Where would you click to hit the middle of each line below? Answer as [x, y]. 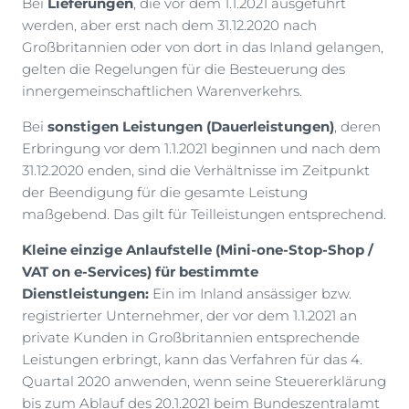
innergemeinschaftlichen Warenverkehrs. [162, 91]
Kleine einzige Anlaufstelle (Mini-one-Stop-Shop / [198, 250]
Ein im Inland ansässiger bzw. [250, 294]
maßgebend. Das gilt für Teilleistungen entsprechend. [204, 215]
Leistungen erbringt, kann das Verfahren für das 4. [192, 360]
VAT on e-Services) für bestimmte [140, 272]
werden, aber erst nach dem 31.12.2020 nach [169, 26]
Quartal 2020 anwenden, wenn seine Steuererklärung [204, 382]
